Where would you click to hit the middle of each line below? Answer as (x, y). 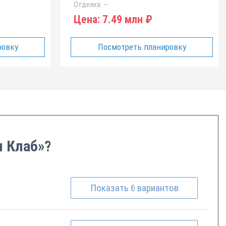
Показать (110, 188)
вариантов (158, 188)
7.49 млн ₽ (126, 19)
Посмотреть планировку (142, 47)
